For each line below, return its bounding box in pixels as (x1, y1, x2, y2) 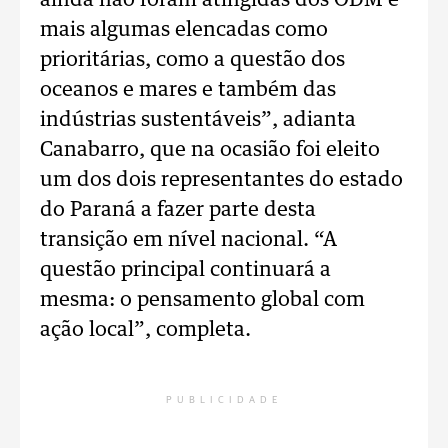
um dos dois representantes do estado (40, 170, 403, 190)
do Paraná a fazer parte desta (40, 200, 316, 220)
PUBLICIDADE (166, 395, 282, 405)
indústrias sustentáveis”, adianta (40, 110, 356, 130)
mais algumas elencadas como (40, 20, 328, 40)
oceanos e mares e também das (40, 80, 336, 100)
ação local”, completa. (40, 320, 251, 340)
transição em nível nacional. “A (40, 230, 337, 250)
